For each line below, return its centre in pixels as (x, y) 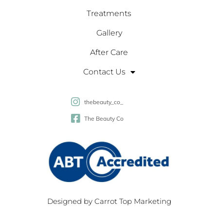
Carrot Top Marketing (133, 201)
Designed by (71, 201)
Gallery (109, 33)
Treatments (109, 13)
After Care (109, 52)
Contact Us (104, 72)
